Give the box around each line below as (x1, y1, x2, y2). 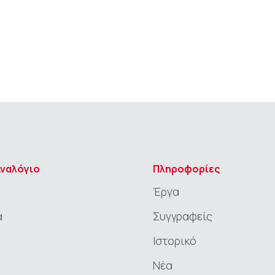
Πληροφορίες (153, 162, 220, 176)
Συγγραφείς (153, 209, 212, 223)
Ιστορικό (153, 233, 196, 248)
